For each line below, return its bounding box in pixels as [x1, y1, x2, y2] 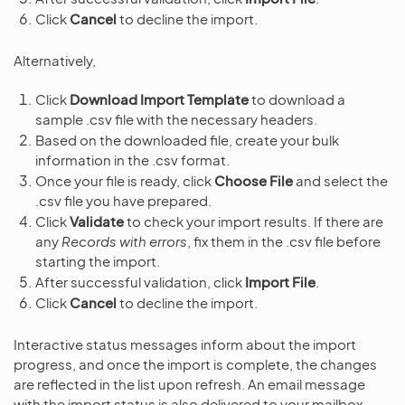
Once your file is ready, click [35, 172, 214, 189]
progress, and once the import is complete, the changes [14, 355, 377, 372]
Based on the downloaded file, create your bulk [35, 131, 339, 148]
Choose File [214, 172, 293, 189]
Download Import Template [70, 90, 249, 108]
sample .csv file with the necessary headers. [35, 110, 317, 127]
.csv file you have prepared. [35, 192, 212, 209]
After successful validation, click [35, 273, 245, 290]
